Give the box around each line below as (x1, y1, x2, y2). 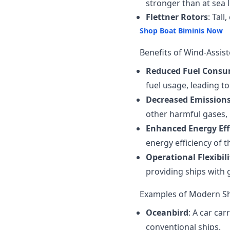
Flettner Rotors (146, 11, 208, 23)
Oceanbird (146, 207, 188, 218)
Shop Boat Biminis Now (140, 26, 223, 35)
